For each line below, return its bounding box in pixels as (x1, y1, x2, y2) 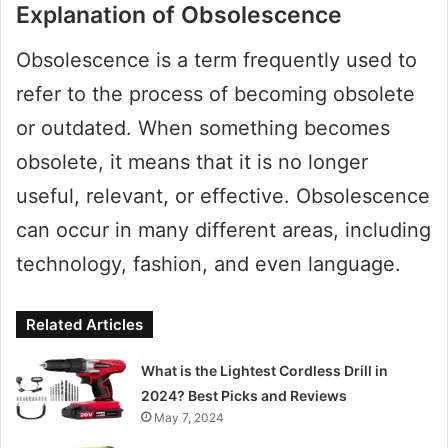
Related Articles (26, 314, 143, 334)
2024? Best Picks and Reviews (141, 386, 348, 404)
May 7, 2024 (154, 409, 225, 425)
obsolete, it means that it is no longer (16, 149, 368, 174)
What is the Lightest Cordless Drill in (141, 361, 389, 379)
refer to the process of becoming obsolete (16, 81, 415, 106)
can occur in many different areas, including (16, 217, 431, 242)
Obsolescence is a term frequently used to (16, 47, 417, 72)
